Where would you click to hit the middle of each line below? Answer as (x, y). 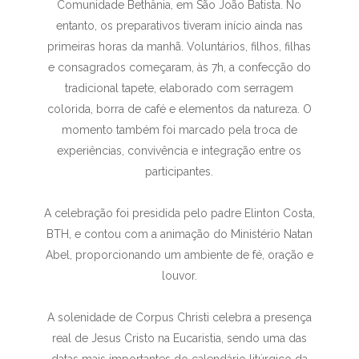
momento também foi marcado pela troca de (179, 130)
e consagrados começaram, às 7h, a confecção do (179, 68)
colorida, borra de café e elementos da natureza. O (179, 109)
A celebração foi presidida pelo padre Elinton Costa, (179, 214)
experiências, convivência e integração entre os (179, 151)
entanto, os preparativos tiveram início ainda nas (179, 26)
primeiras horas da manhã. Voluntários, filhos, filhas (179, 47)
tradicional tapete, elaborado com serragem (179, 89)
